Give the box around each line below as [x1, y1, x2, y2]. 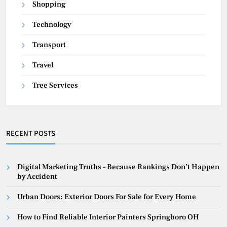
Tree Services [32, 80, 78, 90]
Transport [32, 40, 66, 50]
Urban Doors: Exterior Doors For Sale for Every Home [17, 192, 196, 202]
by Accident [17, 171, 57, 181]
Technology [32, 19, 71, 29]
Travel [32, 60, 53, 70]
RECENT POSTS [6, 128, 55, 138]
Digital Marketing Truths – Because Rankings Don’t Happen [17, 162, 219, 172]
